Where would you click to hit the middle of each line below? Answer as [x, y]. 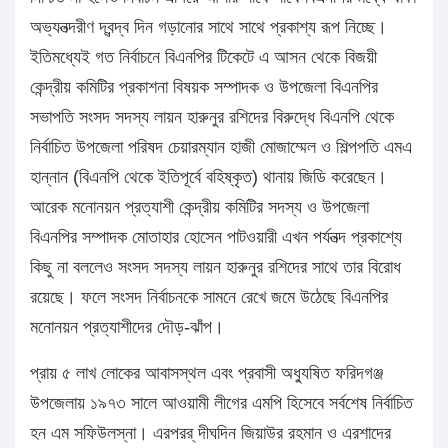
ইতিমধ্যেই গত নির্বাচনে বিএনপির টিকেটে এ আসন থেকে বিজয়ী [203, 57]
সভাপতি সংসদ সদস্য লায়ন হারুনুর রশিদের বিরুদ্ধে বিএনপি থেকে [212, 117]
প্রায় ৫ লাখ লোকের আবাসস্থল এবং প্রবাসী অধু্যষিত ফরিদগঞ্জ [206, 373]
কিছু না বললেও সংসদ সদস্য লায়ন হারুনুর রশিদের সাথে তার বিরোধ [215, 267]
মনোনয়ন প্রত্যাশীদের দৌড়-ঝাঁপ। [127, 327]
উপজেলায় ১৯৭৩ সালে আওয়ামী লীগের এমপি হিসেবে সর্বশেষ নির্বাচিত [221, 403]
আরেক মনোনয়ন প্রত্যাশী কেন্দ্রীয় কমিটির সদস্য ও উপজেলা [199, 207]
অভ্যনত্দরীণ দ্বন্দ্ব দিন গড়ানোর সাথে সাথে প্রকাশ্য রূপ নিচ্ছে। [208, 27]
